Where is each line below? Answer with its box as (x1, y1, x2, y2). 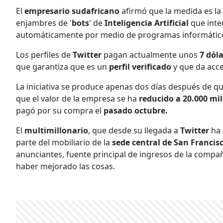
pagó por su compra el (16, 105, 104, 116)
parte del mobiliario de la (16, 136, 112, 148)
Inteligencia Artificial (105, 17, 189, 28)
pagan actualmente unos (104, 49, 200, 60)
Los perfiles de (16, 49, 73, 60)
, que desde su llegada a (88, 124, 180, 136)
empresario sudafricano (22, 5, 119, 16)
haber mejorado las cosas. (16, 160, 115, 172)
